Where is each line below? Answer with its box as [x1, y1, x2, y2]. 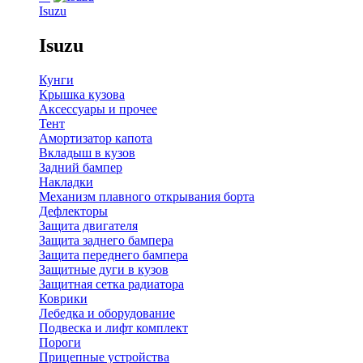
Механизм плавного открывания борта [39, 190, 254, 204]
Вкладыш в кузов [39, 146, 135, 160]
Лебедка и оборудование [39, 306, 175, 321]
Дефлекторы [39, 204, 108, 219]
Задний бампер [39, 160, 122, 175]
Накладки [39, 175, 93, 190]
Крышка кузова [39, 88, 125, 102]
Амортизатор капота [39, 131, 152, 146]
